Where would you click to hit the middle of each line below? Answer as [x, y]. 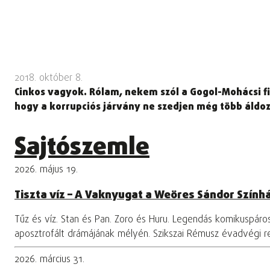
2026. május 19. [46, 170]
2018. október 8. [49, 78]
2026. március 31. [49, 260]
